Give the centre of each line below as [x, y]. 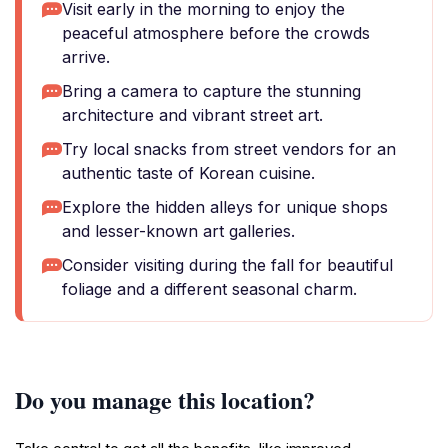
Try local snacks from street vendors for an [229, 149]
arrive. [86, 57]
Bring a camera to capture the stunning [211, 91]
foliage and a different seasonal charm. [209, 289]
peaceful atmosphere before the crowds [216, 33]
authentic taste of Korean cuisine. [188, 173]
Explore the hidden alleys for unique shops [225, 207]
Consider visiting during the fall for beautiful [227, 265]
